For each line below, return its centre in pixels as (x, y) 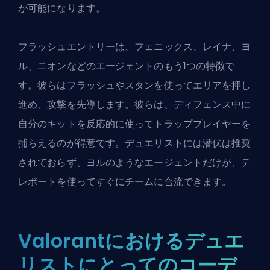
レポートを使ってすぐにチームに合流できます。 (125, 182)
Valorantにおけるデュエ (131, 241)
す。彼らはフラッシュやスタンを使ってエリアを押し (135, 86)
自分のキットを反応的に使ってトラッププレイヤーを (135, 124)
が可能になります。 (62, 8)
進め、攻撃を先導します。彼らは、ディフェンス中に (135, 105)
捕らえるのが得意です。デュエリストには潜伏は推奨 (135, 143)
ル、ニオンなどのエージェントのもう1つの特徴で (127, 66)
